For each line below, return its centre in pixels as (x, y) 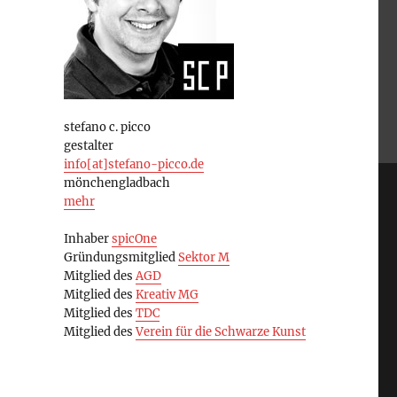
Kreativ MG (167, 295)
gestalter (88, 146)
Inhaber (87, 239)
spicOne (134, 239)
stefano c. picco (107, 128)
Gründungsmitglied (121, 258)
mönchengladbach (117, 183)
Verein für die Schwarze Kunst (220, 332)
